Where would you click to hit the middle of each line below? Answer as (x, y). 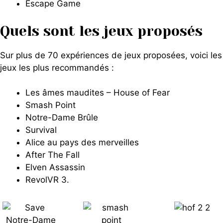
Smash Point (51, 105)
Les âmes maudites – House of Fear (98, 93)
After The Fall (53, 155)
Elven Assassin (55, 167)
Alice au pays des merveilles (82, 142)
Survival (41, 130)
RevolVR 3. (47, 180)
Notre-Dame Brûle (62, 117)
